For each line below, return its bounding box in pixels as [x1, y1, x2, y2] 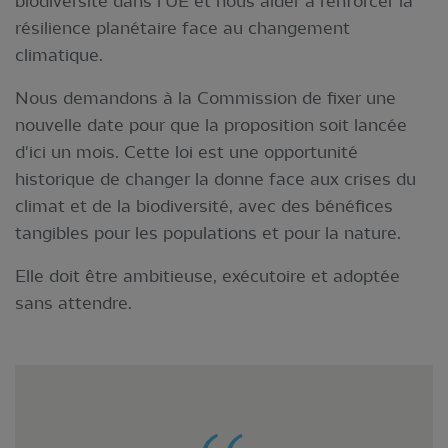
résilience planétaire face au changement [15, 18, 350, 38]
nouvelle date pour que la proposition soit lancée [15, 115, 407, 135]
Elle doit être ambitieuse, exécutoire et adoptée [15, 266, 400, 286]
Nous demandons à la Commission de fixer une [15, 88, 396, 108]
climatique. [15, 45, 103, 65]
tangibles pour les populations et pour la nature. [15, 223, 401, 243]
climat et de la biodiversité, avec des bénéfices [15, 196, 393, 216]
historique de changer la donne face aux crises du [15, 169, 416, 189]
